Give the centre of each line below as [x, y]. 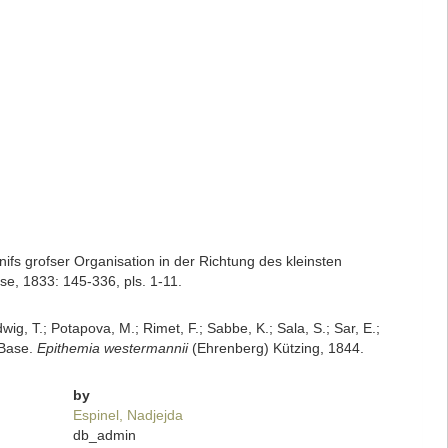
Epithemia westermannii [112, 348]
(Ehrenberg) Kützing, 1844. [275, 348]
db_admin [105, 435]
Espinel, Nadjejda [128, 415]
